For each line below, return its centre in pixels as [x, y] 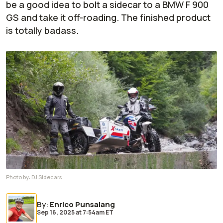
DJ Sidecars [47, 177]
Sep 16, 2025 [56, 213]
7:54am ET [98, 213]
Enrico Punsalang [82, 205]
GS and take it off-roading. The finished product [108, 17]
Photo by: [19, 177]
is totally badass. [42, 30]
